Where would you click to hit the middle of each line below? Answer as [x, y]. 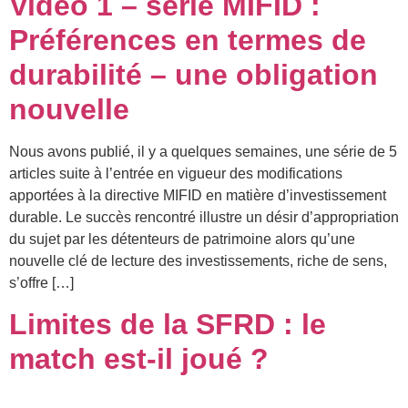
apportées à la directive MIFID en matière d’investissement [198, 195]
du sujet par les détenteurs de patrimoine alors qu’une [182, 239]
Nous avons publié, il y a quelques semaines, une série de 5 [203, 151]
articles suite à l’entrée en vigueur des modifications [176, 173]
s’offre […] [41, 282]
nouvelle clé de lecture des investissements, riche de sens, [198, 260]
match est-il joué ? [139, 359]
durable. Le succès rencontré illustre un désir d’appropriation [204, 217]
